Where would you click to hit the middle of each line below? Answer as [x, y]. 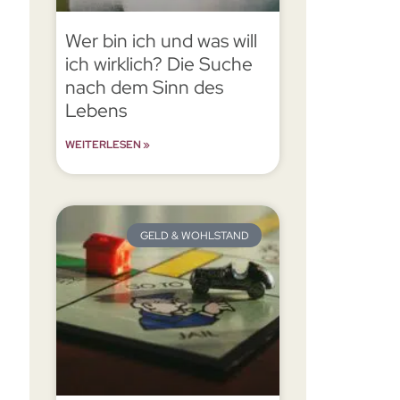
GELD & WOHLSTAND [194, 235]
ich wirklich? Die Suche [159, 64]
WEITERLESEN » [108, 145]
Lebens [96, 111]
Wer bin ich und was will [162, 41]
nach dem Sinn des [145, 87]
